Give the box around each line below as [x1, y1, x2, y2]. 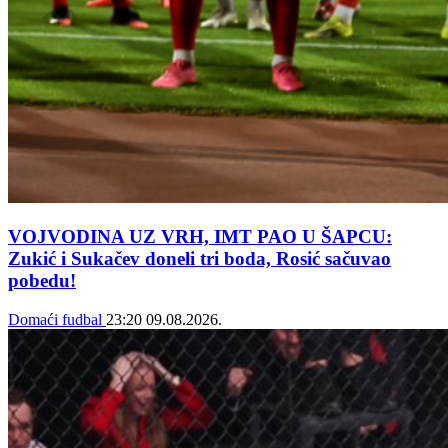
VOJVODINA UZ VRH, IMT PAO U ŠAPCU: [8, 225, 392, 247]
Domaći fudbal [8, 310, 106, 328]
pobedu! [8, 269, 76, 291]
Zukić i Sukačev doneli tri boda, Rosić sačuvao [8, 247, 391, 269]
